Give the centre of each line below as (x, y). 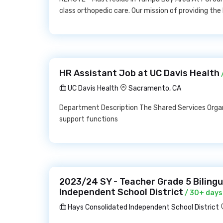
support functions (89, 119)
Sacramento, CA (155, 88)
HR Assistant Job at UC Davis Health (139, 73)
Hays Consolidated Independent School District (143, 207)
